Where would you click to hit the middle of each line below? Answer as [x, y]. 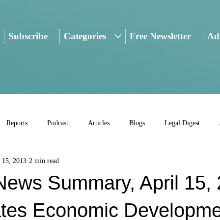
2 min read [44, 161]
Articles [99, 123]
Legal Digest [182, 123]
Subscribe [28, 36]
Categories [85, 36]
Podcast [58, 123]
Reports [17, 123]
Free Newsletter [160, 36]
